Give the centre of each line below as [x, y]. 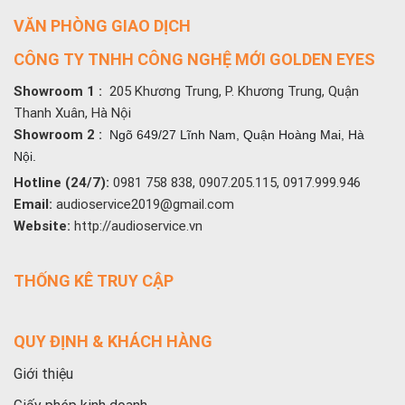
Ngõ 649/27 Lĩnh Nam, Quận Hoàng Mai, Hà [237, 135]
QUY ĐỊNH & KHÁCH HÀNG [113, 342]
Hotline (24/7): [61, 183]
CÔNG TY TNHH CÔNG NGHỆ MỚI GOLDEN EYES [194, 60]
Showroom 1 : [60, 92]
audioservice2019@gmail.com [143, 205]
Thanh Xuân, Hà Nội [72, 113]
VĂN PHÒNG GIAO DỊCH [102, 26]
